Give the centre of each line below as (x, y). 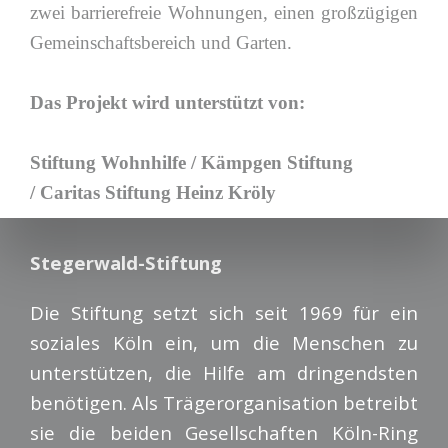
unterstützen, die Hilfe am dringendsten (224, 372)
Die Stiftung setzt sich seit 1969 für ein (224, 312)
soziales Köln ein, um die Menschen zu (224, 342)
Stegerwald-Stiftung (128, 262)
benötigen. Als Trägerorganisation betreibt (224, 402)
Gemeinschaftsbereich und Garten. (161, 42)
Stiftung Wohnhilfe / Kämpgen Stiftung (191, 162)
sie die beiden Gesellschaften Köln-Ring (224, 432)
